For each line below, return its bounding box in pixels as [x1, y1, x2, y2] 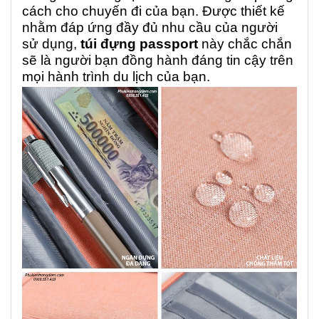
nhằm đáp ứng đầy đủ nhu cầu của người [22, 20, 278, 36]
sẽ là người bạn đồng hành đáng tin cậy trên [22, 53, 293, 68]
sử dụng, [22, 36, 80, 52]
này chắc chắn [198, 36, 292, 52]
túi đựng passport [80, 36, 198, 52]
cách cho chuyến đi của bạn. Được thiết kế [22, 4, 285, 19]
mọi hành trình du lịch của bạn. [22, 69, 210, 85]
